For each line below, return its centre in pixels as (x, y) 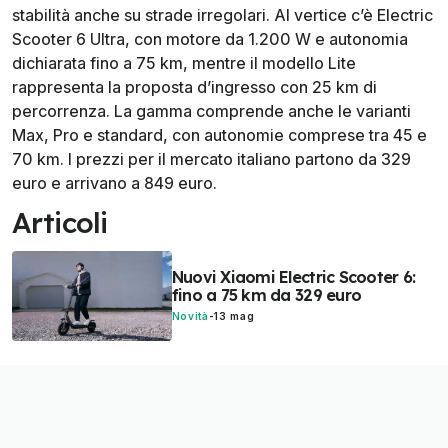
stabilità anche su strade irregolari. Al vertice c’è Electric (222, 15)
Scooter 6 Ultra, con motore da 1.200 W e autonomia (210, 39)
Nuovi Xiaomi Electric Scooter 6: (293, 277)
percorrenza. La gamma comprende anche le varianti (211, 111)
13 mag (234, 316)
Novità (190, 316)
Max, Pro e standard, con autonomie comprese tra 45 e (219, 135)
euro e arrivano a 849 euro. (114, 183)
